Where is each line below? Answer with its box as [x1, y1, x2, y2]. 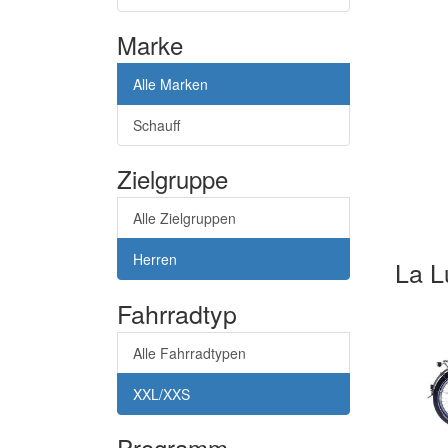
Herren [133, 248, 177, 269]
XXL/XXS [133, 383, 190, 404]
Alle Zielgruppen [133, 207, 236, 228]
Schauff [133, 114, 180, 135]
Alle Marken [133, 73, 208, 94]
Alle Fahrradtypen [133, 342, 246, 363]
